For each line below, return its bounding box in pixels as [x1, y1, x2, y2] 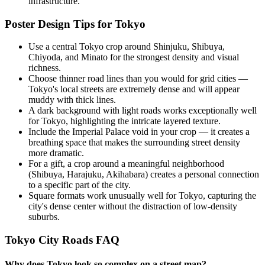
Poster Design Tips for [5, 17, 115, 30]
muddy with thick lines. [28, 95, 116, 105]
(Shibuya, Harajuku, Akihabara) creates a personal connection [28, 169, 259, 180]
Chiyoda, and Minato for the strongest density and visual [28, 52, 239, 63]
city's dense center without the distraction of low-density [28, 201, 237, 212]
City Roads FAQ [35, 233, 119, 246]
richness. [28, 63, 61, 73]
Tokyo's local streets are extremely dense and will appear [28, 84, 240, 95]
